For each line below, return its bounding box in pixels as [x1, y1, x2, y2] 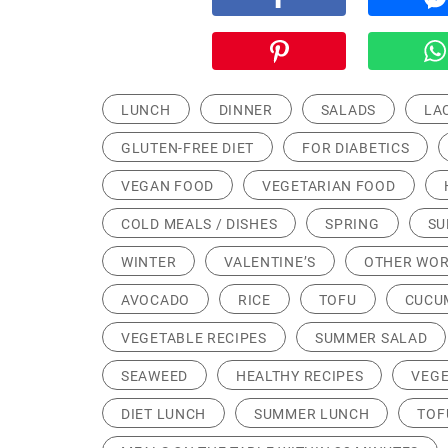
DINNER [218, 102, 273, 118]
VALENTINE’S [224, 254, 316, 270]
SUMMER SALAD [314, 330, 428, 346]
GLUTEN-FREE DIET [121, 140, 255, 156]
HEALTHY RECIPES [235, 368, 364, 384]
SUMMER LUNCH [254, 406, 370, 422]
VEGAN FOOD [121, 178, 214, 194]
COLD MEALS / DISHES [121, 216, 278, 232]
